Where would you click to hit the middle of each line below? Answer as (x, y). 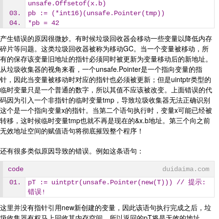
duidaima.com (186, 169)
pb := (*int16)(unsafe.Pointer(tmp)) (96, 13)
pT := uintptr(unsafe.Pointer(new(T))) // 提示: (117, 182)
